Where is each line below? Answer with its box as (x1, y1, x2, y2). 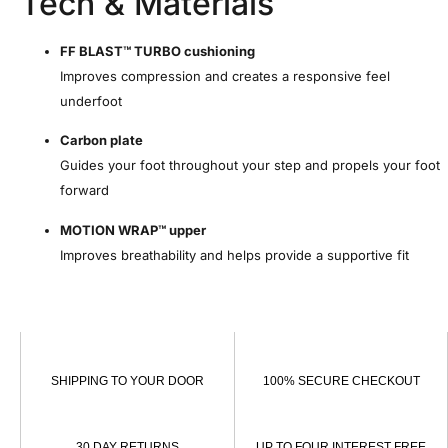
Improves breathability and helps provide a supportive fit (60, 246, 409, 263)
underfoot (60, 93, 122, 110)
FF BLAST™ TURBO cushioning (60, 43, 255, 60)
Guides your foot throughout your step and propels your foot (60, 157, 440, 174)
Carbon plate (60, 132, 143, 149)
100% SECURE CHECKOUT (262, 374, 420, 389)
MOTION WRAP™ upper (60, 221, 206, 238)
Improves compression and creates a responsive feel (60, 68, 390, 85)
